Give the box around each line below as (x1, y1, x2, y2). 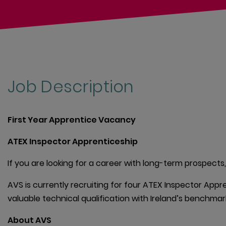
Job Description (8, 75, 134, 98)
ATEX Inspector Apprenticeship (8, 136, 138, 148)
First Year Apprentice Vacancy (8, 114, 136, 126)
